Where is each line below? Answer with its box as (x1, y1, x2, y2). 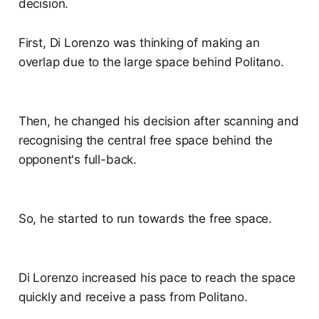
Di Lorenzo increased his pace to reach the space (18, 271, 296, 286)
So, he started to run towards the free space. (18, 211, 273, 226)
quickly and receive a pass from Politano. (18, 290, 248, 305)
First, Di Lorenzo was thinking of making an (18, 36, 260, 51)
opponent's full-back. (18, 152, 137, 167)
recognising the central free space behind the (18, 133, 273, 148)
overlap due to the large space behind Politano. (18, 55, 284, 70)
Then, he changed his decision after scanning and (18, 114, 299, 129)
